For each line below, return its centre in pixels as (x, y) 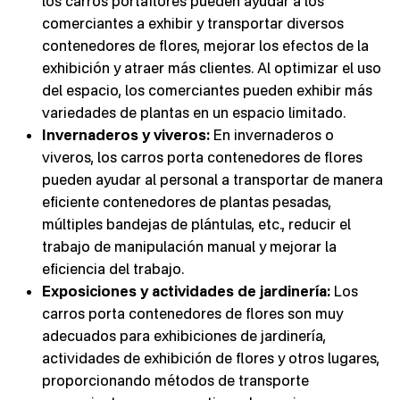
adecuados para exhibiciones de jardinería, (184, 335)
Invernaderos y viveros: (126, 134)
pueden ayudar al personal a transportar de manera (212, 179)
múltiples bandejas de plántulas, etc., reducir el (196, 224)
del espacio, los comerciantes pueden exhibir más (207, 90)
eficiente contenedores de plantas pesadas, (187, 201)
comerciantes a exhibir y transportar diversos (193, 23)
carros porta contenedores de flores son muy (192, 313)
